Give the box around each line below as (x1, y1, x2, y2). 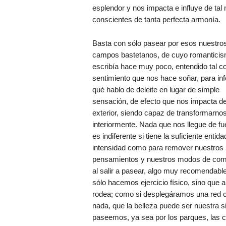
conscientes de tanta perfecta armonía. (92, 15, 220, 24)
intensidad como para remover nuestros (92, 143, 223, 152)
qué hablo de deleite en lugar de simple (92, 85, 219, 94)
